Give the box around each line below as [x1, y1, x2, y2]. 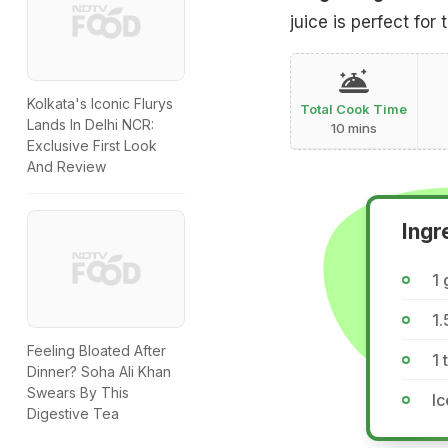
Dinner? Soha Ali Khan [27, 363, 171, 381]
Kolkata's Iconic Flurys [27, 95, 173, 113]
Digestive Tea [27, 405, 119, 423]
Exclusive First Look [27, 137, 157, 155]
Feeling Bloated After [27, 342, 166, 360]
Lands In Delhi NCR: [27, 116, 154, 134]
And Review [27, 158, 106, 176]
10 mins [330, 120, 377, 137]
